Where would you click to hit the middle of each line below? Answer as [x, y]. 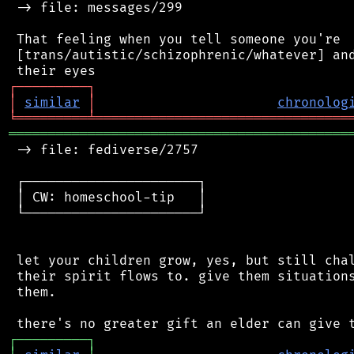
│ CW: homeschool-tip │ [107, 197]
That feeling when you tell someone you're [175, 39]
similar [52, 102]
